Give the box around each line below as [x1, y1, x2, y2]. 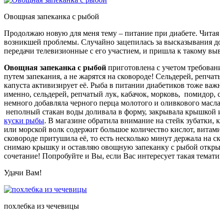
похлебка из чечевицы [4, 201, 79, 210]
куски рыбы [4, 116, 44, 125]
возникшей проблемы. [4, 37, 79, 46]
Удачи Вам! [4, 168, 42, 177]
